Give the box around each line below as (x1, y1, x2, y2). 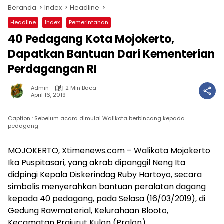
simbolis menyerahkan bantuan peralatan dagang (8, 181, 206, 192)
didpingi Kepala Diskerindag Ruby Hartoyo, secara (8, 169, 202, 180)
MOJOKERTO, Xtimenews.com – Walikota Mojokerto (8, 145, 210, 156)
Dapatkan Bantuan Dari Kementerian (8, 46, 215, 62)
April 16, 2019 (31, 90, 66, 99)
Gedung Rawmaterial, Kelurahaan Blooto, (8, 205, 168, 216)
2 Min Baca (65, 84, 96, 92)
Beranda (8, 3, 36, 12)
